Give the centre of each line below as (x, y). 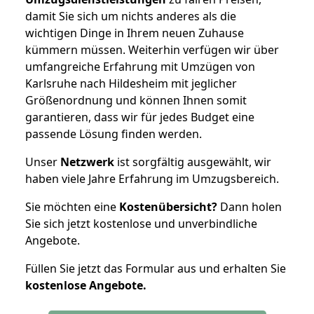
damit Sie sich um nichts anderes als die (131, 16)
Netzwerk (87, 162)
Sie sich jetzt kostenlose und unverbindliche (141, 223)
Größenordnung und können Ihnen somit (136, 100)
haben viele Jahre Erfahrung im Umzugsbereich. (152, 178)
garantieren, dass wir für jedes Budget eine (140, 117)
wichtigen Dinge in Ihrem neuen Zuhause (135, 33)
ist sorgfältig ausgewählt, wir (193, 162)
